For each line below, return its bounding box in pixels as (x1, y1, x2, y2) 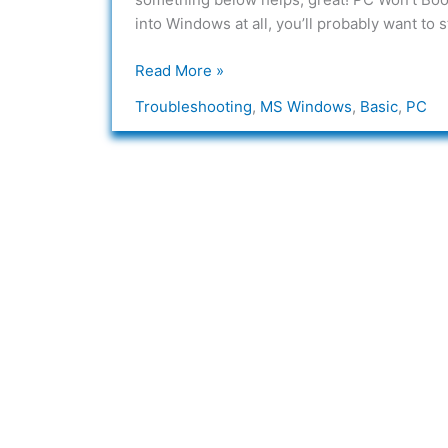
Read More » (134, 60, 224, 80)
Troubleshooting (134, 96, 252, 116)
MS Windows (259, 96, 352, 116)
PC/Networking (133, 29, 242, 48)
